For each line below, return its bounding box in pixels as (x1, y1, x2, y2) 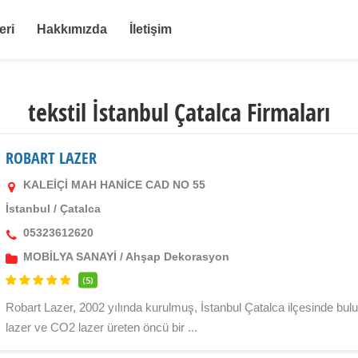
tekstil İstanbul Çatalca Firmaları (28, 96, 330, 129)
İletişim (129, 22, 173, 36)
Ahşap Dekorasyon (125, 249, 230, 263)
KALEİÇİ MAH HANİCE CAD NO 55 (20, 177, 206, 191)
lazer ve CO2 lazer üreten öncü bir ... (6, 320, 198, 334)
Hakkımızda (37, 22, 108, 36)
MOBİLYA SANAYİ (23, 249, 117, 263)
